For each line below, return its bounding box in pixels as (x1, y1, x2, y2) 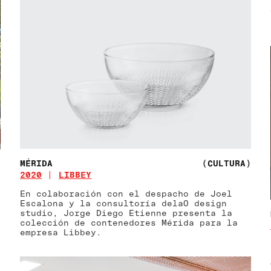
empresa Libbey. (20, 226, 102, 237)
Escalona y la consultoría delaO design (20, 197, 227, 208)
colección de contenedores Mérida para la (20, 217, 238, 227)
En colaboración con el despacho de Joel (20, 188, 233, 198)
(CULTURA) (201, 157, 251, 168)
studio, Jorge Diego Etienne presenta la (20, 207, 233, 218)
